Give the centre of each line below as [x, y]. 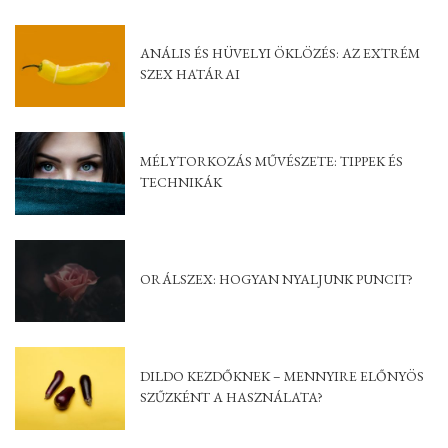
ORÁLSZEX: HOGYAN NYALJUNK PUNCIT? [276, 278]
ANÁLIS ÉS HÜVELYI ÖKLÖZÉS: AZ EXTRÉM [280, 53]
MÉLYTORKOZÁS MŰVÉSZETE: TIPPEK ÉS [271, 160]
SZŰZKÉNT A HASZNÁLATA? [231, 396]
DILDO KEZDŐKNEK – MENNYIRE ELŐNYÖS [282, 375]
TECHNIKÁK [181, 181]
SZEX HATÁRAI [190, 74]
